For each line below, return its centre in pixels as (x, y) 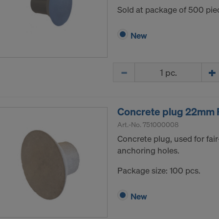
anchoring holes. (148, 151)
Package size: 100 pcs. (159, 171)
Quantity (129, 68)
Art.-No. (130, 125)
